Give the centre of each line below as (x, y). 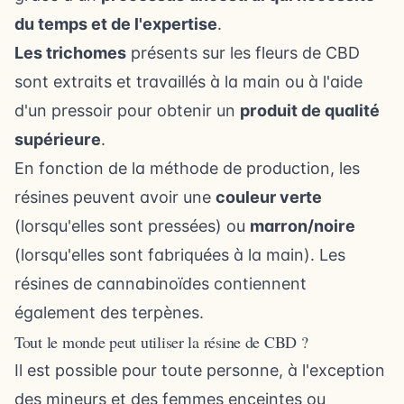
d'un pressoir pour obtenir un (127, 110)
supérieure (58, 139)
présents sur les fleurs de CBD (243, 52)
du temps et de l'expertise (116, 23)
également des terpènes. (109, 312)
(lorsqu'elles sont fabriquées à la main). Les (180, 254)
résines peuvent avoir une (115, 197)
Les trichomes (70, 52)
